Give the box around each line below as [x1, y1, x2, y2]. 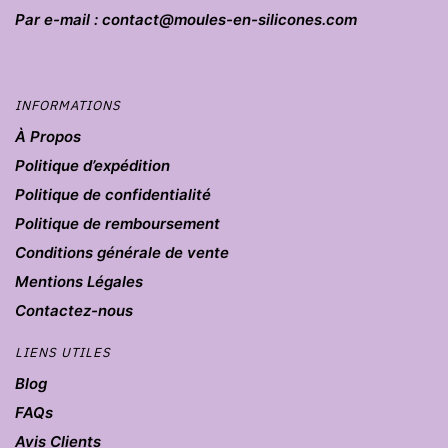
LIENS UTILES [15, 344, 111, 362]
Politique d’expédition [15, 156, 170, 176]
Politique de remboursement [15, 214, 220, 234]
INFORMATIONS [15, 97, 121, 115]
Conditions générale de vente [15, 243, 229, 263]
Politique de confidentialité [15, 185, 211, 205]
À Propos [15, 127, 81, 147]
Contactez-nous [15, 301, 133, 321]
